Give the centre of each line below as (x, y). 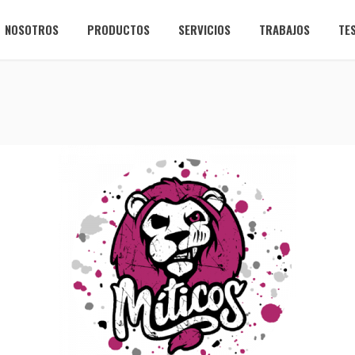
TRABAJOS (284, 29)
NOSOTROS (32, 29)
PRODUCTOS (118, 29)
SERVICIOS (204, 29)
